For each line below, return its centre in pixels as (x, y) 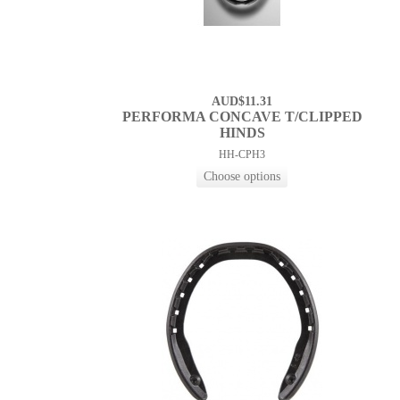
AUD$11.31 (242, 102)
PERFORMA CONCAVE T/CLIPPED (242, 117)
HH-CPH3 (242, 155)
